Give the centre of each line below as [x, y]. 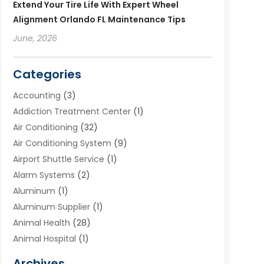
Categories [47, 74]
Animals [29, 254]
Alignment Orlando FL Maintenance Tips [99, 19]
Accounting [37, 95]
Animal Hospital [44, 238]
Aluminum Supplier [51, 207]
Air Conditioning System [62, 143]
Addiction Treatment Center [72, 111]
